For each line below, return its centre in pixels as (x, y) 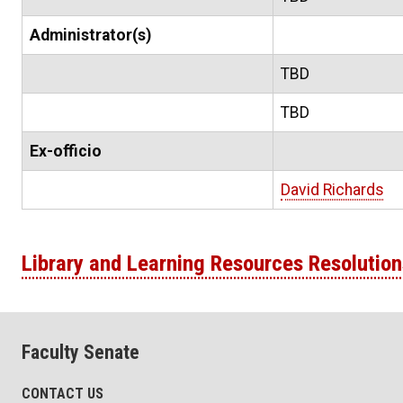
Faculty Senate (81, 352)
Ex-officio (66, 152)
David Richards (332, 190)
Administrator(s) (90, 36)
